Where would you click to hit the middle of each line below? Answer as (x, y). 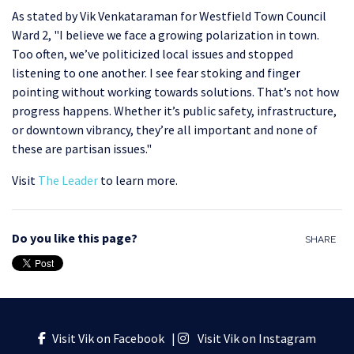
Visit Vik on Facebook (111, 338)
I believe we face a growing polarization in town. (189, 35)
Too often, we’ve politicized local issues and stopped (153, 54)
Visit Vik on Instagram (256, 338)
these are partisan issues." (82, 149)
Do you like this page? (75, 238)
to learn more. (139, 180)
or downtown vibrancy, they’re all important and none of (165, 130)
